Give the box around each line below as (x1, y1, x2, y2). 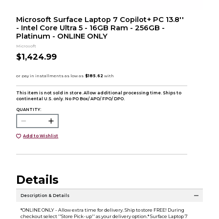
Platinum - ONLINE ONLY (16, 32, 108, 41)
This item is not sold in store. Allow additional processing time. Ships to (16, 90, 181, 96)
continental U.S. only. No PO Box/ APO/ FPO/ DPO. (16, 96, 125, 102)
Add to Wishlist (23, 133, 59, 139)
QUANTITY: (16, 107, 41, 112)
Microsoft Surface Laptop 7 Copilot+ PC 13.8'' (16, 15, 184, 24)
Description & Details (20, 193, 69, 198)
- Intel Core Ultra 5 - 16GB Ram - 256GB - (16, 23, 165, 32)
